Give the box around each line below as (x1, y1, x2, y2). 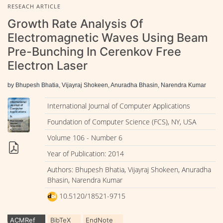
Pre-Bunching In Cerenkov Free (7, 44, 181, 59)
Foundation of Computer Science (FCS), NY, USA (47, 116, 196, 126)
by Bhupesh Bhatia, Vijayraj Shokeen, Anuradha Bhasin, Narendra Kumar (7, 81, 206, 89)
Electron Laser (7, 58, 88, 73)
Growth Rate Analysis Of (7, 16, 143, 31)
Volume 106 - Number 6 (47, 132, 122, 142)
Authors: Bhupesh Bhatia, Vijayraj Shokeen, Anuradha (47, 164, 211, 174)
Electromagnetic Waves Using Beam (7, 30, 208, 45)
